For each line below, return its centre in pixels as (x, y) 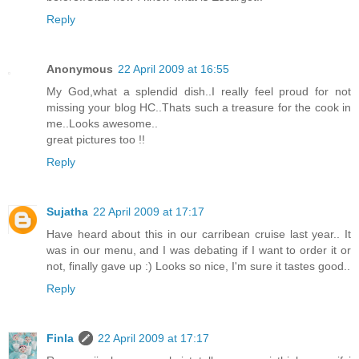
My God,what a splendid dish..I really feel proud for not (199, 91)
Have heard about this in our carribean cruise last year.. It (199, 234)
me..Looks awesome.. (102, 123)
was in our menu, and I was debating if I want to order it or (199, 250)
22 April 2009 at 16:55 (173, 69)
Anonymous (80, 69)
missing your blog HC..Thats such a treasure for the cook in (199, 107)
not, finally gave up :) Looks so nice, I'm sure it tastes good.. (198, 266)
